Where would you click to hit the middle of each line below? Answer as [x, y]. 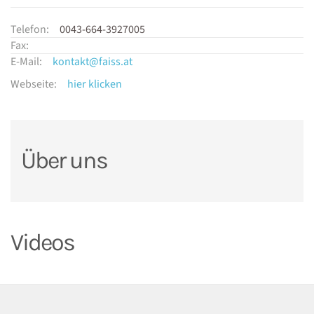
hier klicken [95, 84]
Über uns [64, 161]
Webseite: [34, 84]
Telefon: [30, 29]
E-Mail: [26, 62]
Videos [42, 243]
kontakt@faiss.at [93, 62]
